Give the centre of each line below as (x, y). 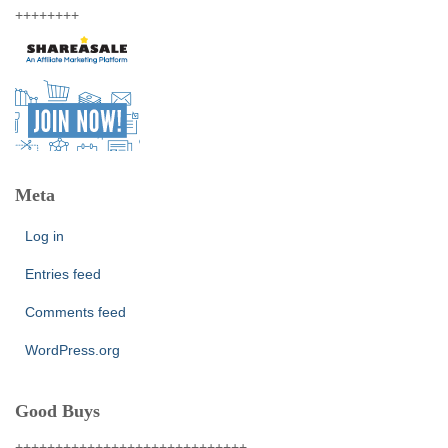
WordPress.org (72, 350)
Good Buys (57, 411)
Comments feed (75, 312)
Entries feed (63, 274)
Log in (44, 236)
